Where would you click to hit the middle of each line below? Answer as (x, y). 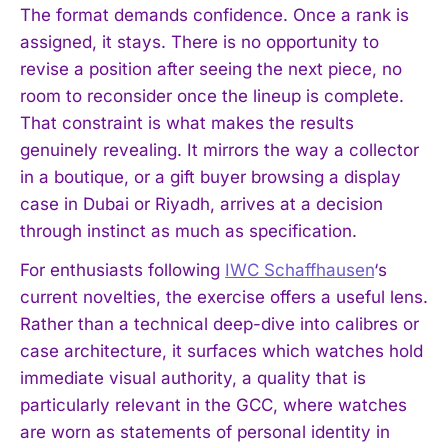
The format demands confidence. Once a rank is (214, 14)
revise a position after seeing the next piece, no (211, 68)
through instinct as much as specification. (188, 230)
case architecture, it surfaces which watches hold (221, 350)
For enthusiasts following (122, 269)
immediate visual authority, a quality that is (193, 377)
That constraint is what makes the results (187, 122)
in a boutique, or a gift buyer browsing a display (210, 176)
